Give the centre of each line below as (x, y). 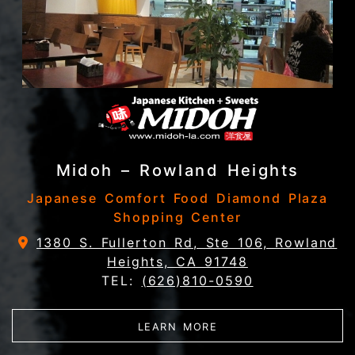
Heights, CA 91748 (177, 262)
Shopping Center (177, 218)
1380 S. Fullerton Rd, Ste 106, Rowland (187, 243)
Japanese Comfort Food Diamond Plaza (177, 198)
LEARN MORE (177, 327)
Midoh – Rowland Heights (177, 171)
